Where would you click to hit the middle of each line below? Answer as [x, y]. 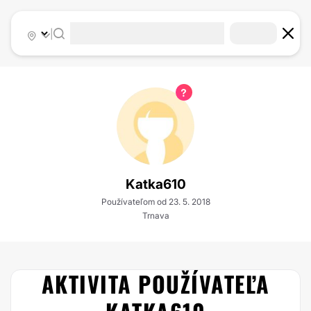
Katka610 [155, 184]
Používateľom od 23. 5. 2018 [155, 202]
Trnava [155, 216]
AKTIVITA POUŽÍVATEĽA [155, 284]
